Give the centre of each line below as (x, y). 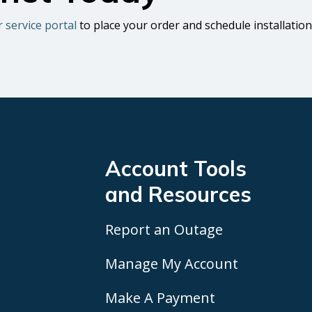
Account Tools (175, 168)
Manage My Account (171, 264)
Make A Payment (160, 298)
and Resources (178, 194)
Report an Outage (164, 230)
